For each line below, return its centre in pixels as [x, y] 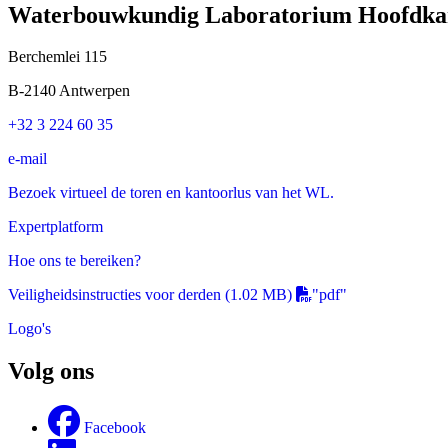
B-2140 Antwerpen [69, 91]
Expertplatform [55, 227]
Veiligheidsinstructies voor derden [114, 295]
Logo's [29, 329]
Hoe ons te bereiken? [74, 261]
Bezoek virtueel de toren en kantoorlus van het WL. [171, 193]
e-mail [27, 159]
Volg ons [51, 371]
